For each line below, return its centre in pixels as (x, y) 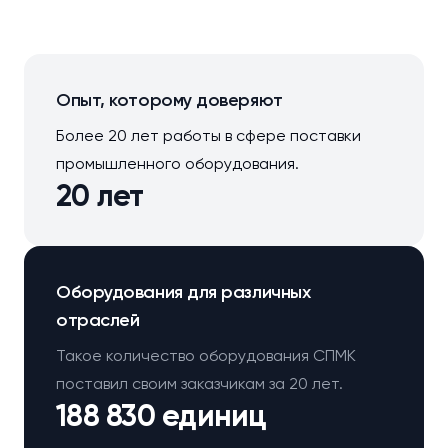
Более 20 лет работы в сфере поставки (208, 135)
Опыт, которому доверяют (169, 100)
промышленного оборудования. (177, 163)
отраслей (98, 320)
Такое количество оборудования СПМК (206, 355)
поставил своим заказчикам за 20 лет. (199, 383)
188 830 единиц (161, 416)
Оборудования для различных (183, 292)
